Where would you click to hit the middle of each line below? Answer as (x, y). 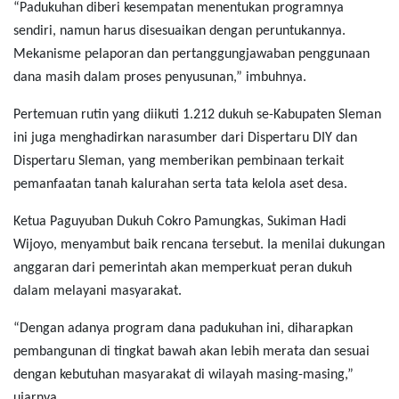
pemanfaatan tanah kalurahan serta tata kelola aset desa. (180, 184)
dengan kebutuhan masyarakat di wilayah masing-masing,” (183, 375)
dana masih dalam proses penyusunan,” (128, 77)
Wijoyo (33, 244)
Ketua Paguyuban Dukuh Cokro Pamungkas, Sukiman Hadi (180, 221)
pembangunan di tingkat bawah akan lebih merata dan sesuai (191, 351)
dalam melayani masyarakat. (98, 291)
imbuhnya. (274, 77)
